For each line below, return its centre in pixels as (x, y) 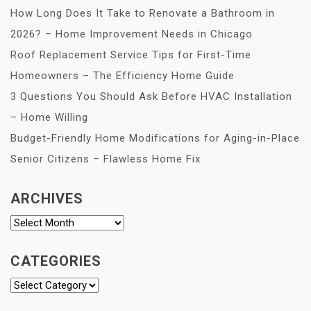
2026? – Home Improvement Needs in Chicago (132, 34)
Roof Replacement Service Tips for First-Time (131, 54)
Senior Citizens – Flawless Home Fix (106, 159)
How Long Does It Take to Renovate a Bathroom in (143, 13)
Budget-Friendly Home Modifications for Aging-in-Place (155, 138)
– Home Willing (49, 117)
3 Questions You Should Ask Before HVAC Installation (151, 96)
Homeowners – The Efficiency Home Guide (123, 75)
